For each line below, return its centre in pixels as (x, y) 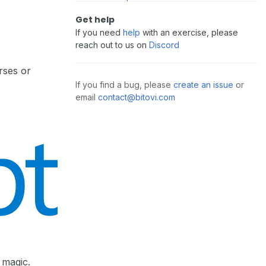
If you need (99, 32)
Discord (164, 45)
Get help (95, 20)
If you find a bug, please (124, 85)
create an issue (203, 85)
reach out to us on (112, 45)
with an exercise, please (189, 32)
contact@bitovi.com (137, 97)
